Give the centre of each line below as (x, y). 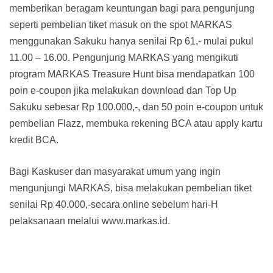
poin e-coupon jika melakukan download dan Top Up (123, 91)
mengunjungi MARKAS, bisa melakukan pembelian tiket (130, 188)
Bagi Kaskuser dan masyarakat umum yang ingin (115, 172)
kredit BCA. (34, 140)
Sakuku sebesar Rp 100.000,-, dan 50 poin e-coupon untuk (136, 107)
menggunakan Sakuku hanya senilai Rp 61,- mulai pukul (131, 41)
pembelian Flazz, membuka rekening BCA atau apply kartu (136, 124)
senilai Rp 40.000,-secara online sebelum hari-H (114, 205)
